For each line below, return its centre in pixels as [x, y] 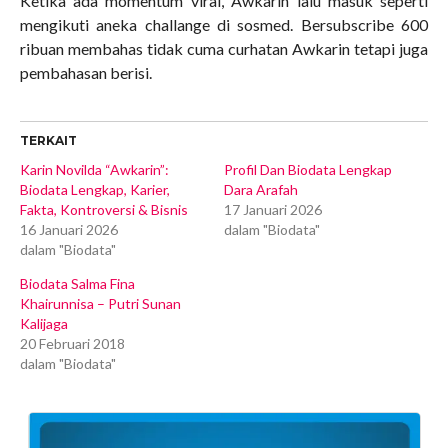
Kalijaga [43, 323]
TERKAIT [48, 140]
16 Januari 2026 [68, 229]
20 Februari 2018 [72, 343]
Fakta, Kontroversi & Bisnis [103, 209]
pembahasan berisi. [85, 72]
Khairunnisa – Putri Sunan [100, 303]
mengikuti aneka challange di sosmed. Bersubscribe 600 [224, 24]
